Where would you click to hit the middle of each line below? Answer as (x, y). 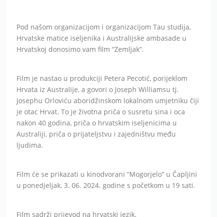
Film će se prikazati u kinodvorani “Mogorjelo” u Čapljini (107, 174)
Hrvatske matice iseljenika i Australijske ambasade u (102, 38)
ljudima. (30, 145)
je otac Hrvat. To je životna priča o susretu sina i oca (101, 111)
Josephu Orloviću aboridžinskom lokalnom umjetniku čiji (108, 100)
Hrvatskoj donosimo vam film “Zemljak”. (80, 49)
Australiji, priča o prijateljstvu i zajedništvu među (96, 134)
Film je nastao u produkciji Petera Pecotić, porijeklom (102, 78)
